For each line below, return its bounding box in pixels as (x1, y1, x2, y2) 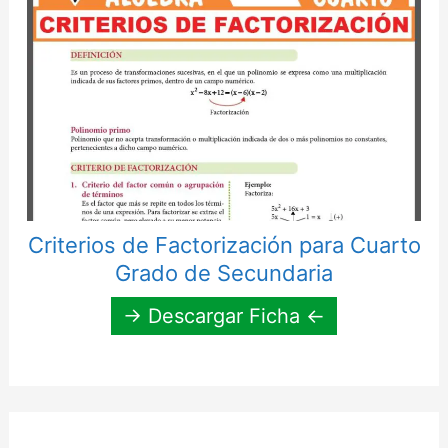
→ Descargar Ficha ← (123, 304, 325, 329)
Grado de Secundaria (115, 260, 333, 287)
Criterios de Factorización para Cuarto (27, 232, 421, 259)
